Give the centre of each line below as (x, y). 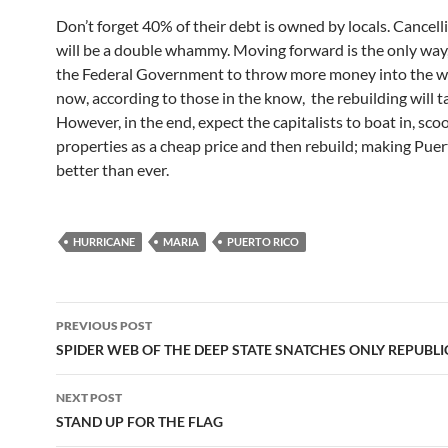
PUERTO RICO (263, 241)
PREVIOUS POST (104, 325)
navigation (117, 352)
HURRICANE (104, 241)
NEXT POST (89, 397)
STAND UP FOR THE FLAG (139, 421)
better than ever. (112, 169)
